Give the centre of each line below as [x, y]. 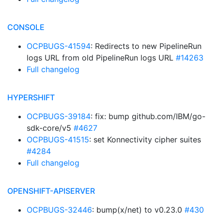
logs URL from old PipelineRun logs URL [101, 58]
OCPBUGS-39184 [59, 116]
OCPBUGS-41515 [58, 139]
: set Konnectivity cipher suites [145, 139]
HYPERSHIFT [31, 97]
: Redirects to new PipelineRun [146, 46]
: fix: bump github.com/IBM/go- [148, 116]
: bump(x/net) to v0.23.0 [138, 210]
